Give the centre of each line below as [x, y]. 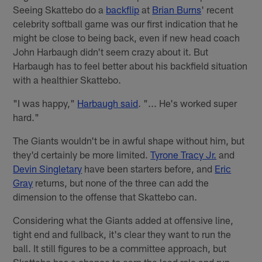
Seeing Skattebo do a [60, 9]
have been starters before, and [149, 168]
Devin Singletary [48, 168]
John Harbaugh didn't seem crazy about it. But [111, 51]
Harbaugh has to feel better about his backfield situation [130, 65]
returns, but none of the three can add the [121, 182]
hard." [26, 117]
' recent [218, 9]
